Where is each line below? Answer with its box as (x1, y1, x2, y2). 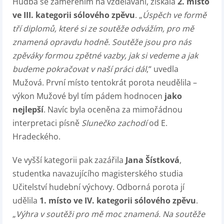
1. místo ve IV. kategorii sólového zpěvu (39, 195, 196, 206)
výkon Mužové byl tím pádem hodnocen (12, 90, 164, 102)
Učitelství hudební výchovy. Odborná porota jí (12, 181, 184, 193)
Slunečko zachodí (81, 117, 147, 129)
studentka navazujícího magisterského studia (12, 168, 183, 179)
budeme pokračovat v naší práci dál (12, 63, 146, 75)
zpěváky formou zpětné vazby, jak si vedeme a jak (12, 50, 198, 61)
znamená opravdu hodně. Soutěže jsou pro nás (12, 36, 191, 48)
